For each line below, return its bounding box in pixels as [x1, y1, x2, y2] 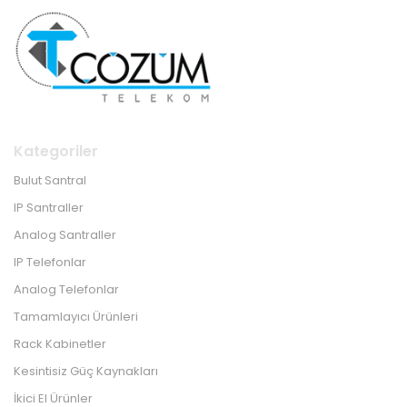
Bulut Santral [14, 171, 86, 189]
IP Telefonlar [14, 253, 86, 271]
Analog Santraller [14, 225, 116, 243]
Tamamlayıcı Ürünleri [14, 307, 138, 325]
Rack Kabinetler [14, 334, 106, 352]
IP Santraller [14, 198, 84, 216]
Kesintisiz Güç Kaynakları [14, 362, 158, 380]
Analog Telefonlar [14, 280, 119, 298]
